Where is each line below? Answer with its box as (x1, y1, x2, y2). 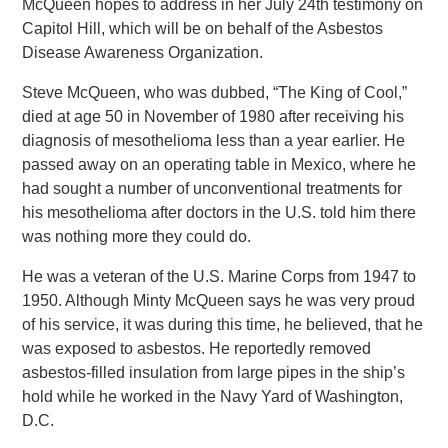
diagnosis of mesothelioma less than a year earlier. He (22, 132, 406, 149)
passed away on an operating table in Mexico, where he (22, 156, 417, 173)
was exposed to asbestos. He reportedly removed (22, 340, 372, 357)
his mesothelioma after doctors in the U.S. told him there (22, 204, 417, 221)
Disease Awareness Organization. (22, 44, 264, 61)
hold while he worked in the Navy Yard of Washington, (22, 388, 404, 405)
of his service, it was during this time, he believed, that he (22, 316, 424, 333)
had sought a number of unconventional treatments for (22, 180, 403, 197)
